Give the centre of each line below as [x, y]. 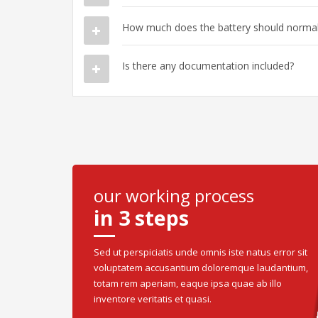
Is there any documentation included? [208, 65]
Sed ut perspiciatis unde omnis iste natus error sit [201, 252]
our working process [174, 195]
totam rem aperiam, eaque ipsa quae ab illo [188, 283]
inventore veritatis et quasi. [153, 298]
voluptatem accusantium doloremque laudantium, [201, 267]
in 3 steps [141, 217]
